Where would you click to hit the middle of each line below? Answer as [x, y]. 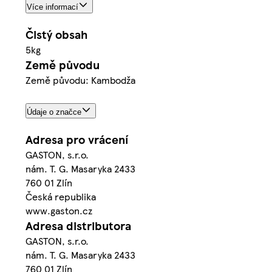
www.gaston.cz [59, 211]
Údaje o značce [54, 112]
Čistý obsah [56, 34]
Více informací [53, 7]
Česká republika [61, 197]
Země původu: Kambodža [80, 80]
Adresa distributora [78, 226]
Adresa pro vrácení [77, 140]
